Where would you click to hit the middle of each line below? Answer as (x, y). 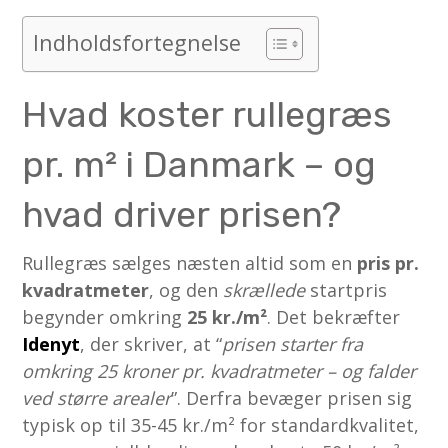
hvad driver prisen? (182, 214)
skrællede (264, 289)
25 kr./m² (227, 316)
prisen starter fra (293, 343)
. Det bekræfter (334, 316)
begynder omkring (105, 316)
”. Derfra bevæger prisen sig (292, 397)
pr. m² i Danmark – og (199, 164)
